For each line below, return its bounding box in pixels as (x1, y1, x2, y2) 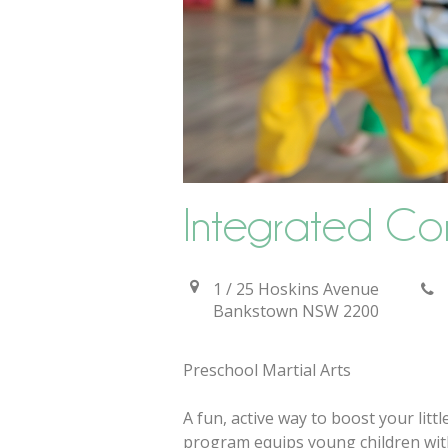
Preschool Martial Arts (183, 358, 351, 381)
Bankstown (213, 299, 298, 322)
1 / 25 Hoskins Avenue (213, 277, 379, 300)
